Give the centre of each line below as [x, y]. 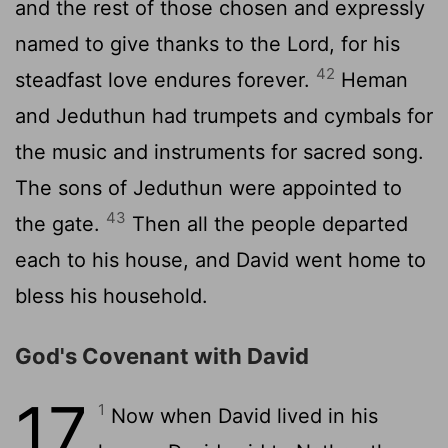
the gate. [60, 223]
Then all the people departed [267, 223]
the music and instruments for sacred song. [219, 151]
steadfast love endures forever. [165, 79]
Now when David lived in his [241, 415]
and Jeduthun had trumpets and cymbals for [224, 115]
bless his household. [111, 295]
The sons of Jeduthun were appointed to [208, 187]
